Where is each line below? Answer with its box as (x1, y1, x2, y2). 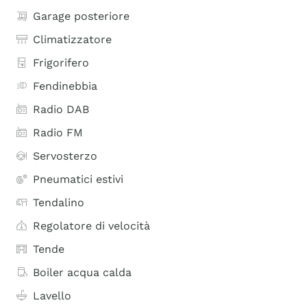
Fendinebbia (33, 79, 97, 93)
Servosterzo (33, 149, 97, 162)
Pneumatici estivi (33, 173, 123, 186)
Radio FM (33, 126, 83, 139)
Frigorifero (33, 56, 89, 69)
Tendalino (33, 196, 84, 209)
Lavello (33, 289, 71, 302)
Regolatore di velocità (33, 219, 150, 232)
